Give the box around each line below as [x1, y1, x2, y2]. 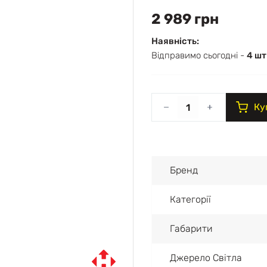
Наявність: [151, 36, 199, 46]
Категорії [170, 194, 211, 205]
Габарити [170, 223, 213, 234]
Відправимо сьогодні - [151, 50, 247, 61]
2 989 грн [151, 11, 219, 27]
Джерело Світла [170, 252, 242, 263]
